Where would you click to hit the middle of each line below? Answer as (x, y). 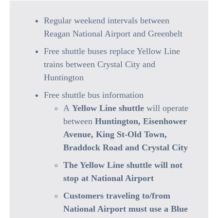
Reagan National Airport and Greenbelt (113, 34)
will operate (166, 108)
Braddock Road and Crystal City (126, 147)
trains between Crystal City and (100, 64)
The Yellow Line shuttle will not (123, 165)
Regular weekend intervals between (107, 20)
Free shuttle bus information (94, 95)
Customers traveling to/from (117, 196)
